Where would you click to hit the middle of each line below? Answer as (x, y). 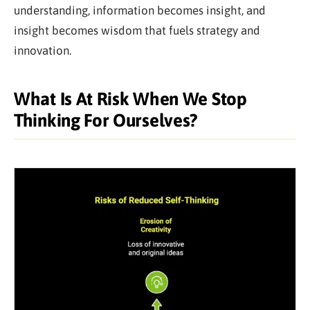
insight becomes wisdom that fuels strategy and (137, 30)
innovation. (43, 50)
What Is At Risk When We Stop (130, 99)
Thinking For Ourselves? (106, 120)
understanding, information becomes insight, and (140, 10)
